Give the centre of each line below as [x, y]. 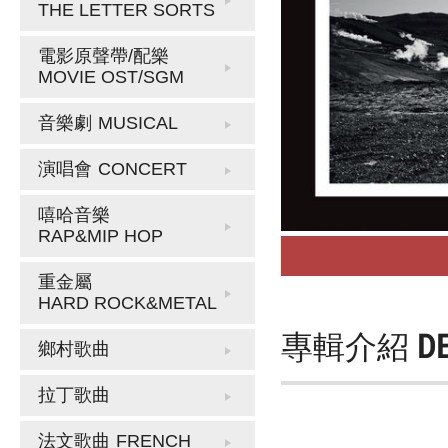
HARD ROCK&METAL [127, 303]
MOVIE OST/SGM [111, 77]
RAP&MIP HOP [100, 236]
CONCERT [142, 169]
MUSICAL [138, 123]
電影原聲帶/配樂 [103, 56]
